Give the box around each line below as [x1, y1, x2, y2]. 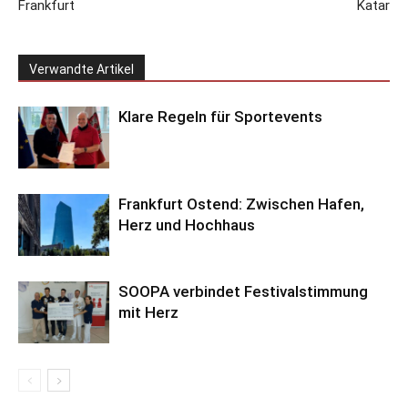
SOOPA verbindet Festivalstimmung [118, 281, 368, 301]
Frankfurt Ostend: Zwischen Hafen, [118, 194, 364, 213]
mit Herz [118, 302, 178, 321]
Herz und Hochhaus [118, 215, 255, 234]
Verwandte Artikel [29, 61, 134, 76]
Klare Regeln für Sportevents [118, 107, 322, 126]
